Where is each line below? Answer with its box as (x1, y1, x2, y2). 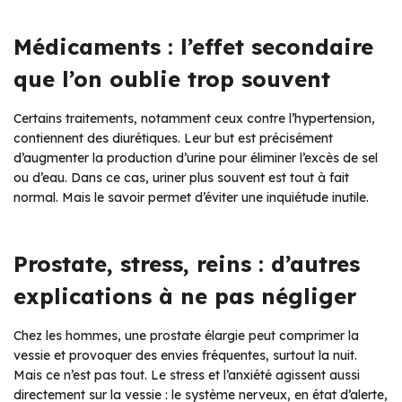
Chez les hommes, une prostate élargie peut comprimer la (13, 328, 359, 345)
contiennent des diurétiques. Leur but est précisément (13, 130, 333, 147)
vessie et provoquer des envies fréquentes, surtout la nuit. (13, 347, 357, 364)
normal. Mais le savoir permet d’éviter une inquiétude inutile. (13, 189, 369, 206)
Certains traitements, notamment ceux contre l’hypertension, (13, 110, 375, 127)
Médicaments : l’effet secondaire (13, 33, 373, 61)
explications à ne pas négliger (13, 283, 356, 310)
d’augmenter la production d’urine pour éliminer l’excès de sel (13, 150, 378, 167)
